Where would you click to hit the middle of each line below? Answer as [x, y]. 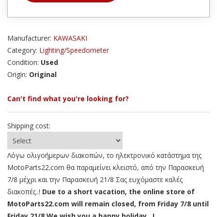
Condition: [24, 62]
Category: [23, 50]
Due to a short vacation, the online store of [118, 192]
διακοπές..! [25, 192]
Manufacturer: [30, 38]
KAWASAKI [70, 38]
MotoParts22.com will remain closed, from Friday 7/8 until [108, 204]
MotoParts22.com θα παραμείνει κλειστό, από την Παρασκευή [106, 168]
